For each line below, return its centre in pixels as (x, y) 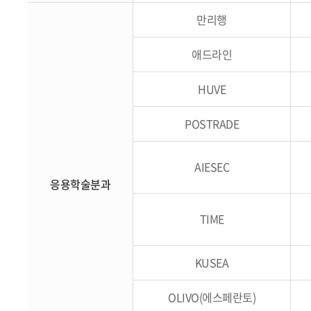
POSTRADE (212, 124)
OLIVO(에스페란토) (212, 297)
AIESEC (212, 167)
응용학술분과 (80, 184)
